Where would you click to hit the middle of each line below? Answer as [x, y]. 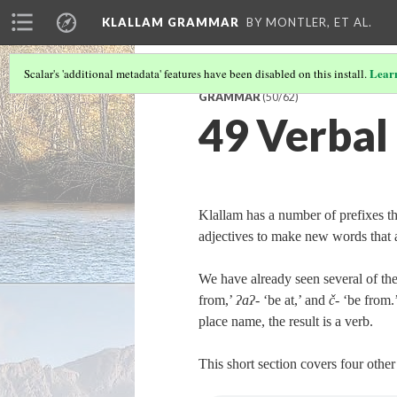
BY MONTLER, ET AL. [309, 22]
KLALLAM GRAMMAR [171, 22]
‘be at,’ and [294, 300]
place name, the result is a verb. [286, 321]
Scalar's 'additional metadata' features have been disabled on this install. [197, 74]
